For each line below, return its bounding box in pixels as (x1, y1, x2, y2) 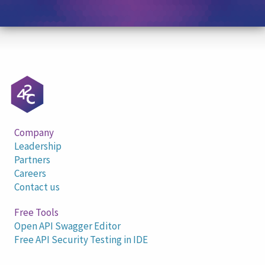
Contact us (14, 180, 60, 194)
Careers (14, 167, 46, 180)
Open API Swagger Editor (14, 219, 121, 233)
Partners (14, 153, 50, 167)
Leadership (14, 140, 62, 153)
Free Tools (14, 206, 59, 219)
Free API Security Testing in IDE (14, 233, 148, 247)
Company (14, 126, 54, 140)
